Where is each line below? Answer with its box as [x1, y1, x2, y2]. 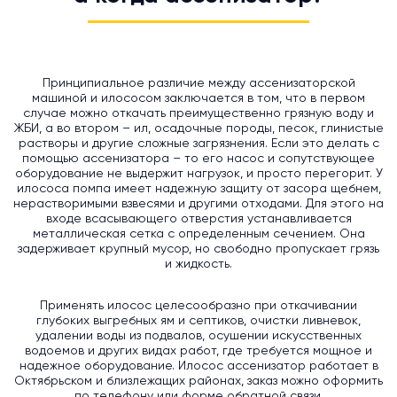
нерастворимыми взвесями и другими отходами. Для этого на [13, 198, 384, 211]
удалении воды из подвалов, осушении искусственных [35, 330, 362, 343]
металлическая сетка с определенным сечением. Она [32, 228, 365, 241]
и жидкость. [165, 258, 232, 271]
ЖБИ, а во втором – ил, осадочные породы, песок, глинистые [13, 122, 384, 136]
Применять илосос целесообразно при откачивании [40, 300, 357, 313]
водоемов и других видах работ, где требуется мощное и [25, 345, 372, 358]
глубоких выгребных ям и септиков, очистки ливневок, [36, 315, 361, 328]
